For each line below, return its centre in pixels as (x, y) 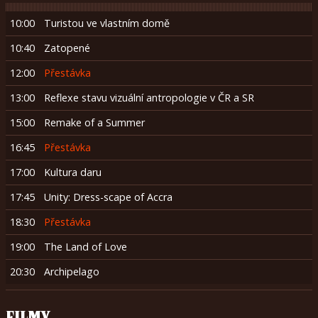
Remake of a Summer (95, 122)
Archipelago (72, 271)
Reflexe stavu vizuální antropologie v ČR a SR (149, 97)
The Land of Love (86, 246)
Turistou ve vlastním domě (107, 23)
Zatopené (67, 48)
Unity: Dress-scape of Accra (109, 197)
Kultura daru (73, 172)
